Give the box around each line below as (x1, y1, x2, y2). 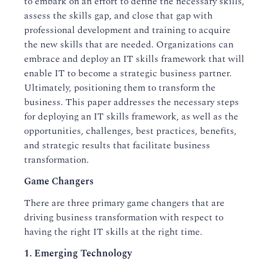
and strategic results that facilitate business (24, 138, 210, 153)
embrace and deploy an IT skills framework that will (24, 52, 244, 66)
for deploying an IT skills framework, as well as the (24, 109, 238, 124)
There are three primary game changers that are (24, 196, 225, 210)
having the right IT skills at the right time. (24, 225, 202, 239)
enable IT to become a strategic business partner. (24, 66, 232, 80)
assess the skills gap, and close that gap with (24, 8, 213, 23)
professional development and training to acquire (24, 23, 231, 37)
